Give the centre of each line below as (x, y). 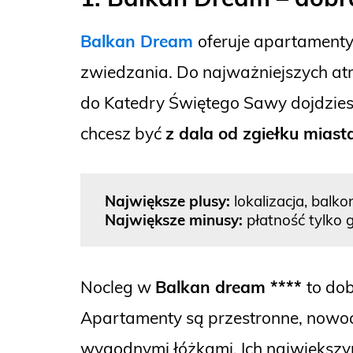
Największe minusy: (174, 219)
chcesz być (123, 134)
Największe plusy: (168, 201)
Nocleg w (118, 286)
